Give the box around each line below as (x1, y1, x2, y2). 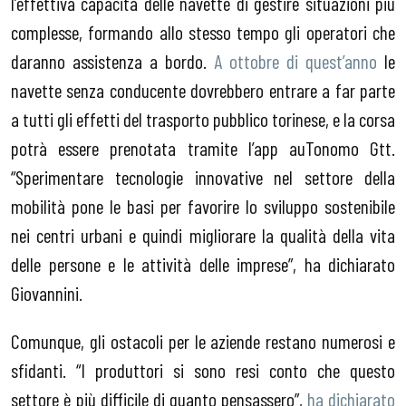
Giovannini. (11, 280, 82, 304)
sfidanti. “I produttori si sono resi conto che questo (11, 358, 395, 382)
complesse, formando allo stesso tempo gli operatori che (11, 19, 395, 43)
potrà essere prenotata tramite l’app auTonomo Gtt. (11, 135, 395, 159)
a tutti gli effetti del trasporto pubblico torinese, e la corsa (11, 106, 395, 130)
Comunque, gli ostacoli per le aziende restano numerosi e (11, 329, 395, 353)
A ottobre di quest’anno (214, 48, 377, 72)
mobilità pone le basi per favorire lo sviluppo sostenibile (11, 193, 395, 217)
